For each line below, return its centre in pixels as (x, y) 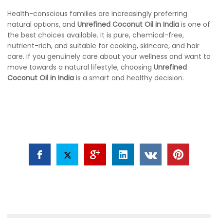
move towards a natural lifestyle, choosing (81, 67)
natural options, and (42, 25)
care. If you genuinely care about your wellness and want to (109, 57)
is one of (195, 25)
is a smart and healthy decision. (129, 78)
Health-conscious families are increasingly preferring (97, 14)
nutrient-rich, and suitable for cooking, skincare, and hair (103, 46)
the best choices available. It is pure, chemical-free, (96, 35)
